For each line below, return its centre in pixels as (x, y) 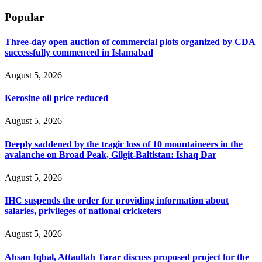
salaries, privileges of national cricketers (83, 211)
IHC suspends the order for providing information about (117, 201)
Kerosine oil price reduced (56, 98)
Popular (24, 18)
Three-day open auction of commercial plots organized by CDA (130, 42)
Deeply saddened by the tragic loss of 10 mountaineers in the (124, 144)
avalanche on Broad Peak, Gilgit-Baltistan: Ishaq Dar (111, 154)
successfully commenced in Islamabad (79, 52)
